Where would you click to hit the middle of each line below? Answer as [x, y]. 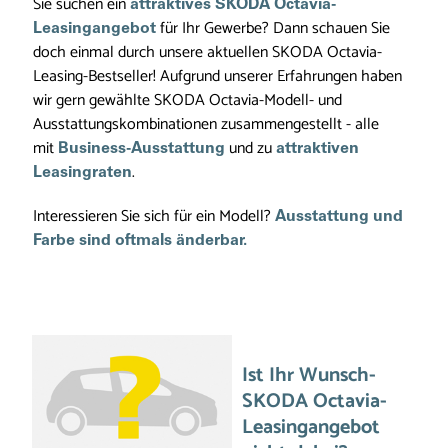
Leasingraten [82, 173]
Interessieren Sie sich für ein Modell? [154, 216]
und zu [250, 148]
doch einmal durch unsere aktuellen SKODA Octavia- [207, 52]
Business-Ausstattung [141, 149]
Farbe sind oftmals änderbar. [140, 241]
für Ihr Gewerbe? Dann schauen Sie [273, 28]
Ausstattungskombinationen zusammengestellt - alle [206, 124]
